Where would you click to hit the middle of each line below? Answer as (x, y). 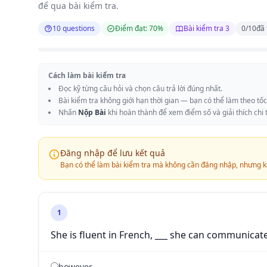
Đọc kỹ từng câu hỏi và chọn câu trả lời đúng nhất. (140, 89)
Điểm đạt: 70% (139, 28)
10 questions (74, 28)
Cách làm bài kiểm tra (87, 75)
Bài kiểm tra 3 (207, 28)
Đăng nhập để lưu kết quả (113, 153)
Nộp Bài (92, 112)
